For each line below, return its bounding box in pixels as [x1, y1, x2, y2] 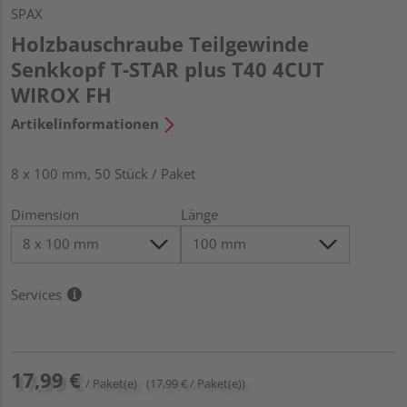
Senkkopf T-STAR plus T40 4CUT [11, 55, 324, 83]
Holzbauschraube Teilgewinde [11, 29, 309, 57]
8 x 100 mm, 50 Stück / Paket [11, 164, 195, 183]
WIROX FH [11, 80, 112, 108]
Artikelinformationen [11, 114, 159, 133]
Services [11, 284, 62, 303]
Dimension [11, 204, 79, 223]
